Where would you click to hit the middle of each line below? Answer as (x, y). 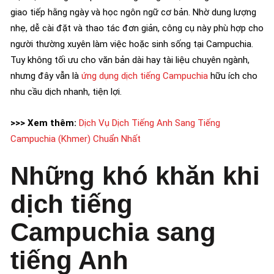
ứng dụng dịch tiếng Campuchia (145, 76)
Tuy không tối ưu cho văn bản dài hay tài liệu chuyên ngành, (130, 60)
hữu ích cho (233, 76)
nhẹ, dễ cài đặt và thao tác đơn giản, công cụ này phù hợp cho (137, 28)
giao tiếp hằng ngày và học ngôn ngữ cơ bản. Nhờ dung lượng (133, 12)
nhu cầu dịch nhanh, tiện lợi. (66, 91)
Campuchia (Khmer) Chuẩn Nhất (76, 139)
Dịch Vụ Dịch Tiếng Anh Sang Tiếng (150, 123)
